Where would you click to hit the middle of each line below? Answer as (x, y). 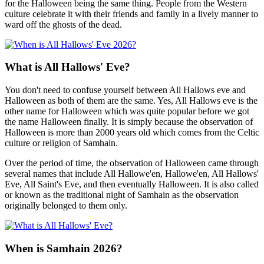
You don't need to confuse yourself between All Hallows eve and (125, 90)
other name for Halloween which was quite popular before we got (127, 111)
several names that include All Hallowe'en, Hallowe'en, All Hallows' (132, 174)
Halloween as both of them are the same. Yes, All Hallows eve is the (131, 101)
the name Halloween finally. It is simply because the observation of (129, 122)
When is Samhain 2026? (64, 248)
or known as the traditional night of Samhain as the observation (122, 195)
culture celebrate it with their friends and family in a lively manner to (131, 14)
